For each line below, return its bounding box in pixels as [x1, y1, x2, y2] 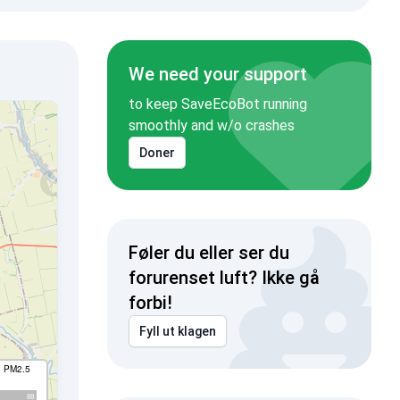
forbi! [128, 292, 172, 313]
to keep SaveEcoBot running [128, 96, 307, 112]
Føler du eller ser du [128, 242, 289, 263]
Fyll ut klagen [138, 324, 216, 338]
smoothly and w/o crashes [128, 117, 295, 134]
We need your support [128, 63, 307, 85]
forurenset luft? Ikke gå [128, 267, 320, 288]
